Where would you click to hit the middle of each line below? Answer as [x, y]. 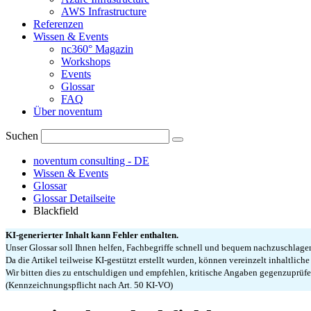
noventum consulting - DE [91, 160]
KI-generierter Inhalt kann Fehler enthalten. [92, 235]
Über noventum [68, 111]
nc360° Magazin [97, 49]
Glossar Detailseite [74, 198]
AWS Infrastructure [104, 11]
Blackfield [56, 210]
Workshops [86, 61]
